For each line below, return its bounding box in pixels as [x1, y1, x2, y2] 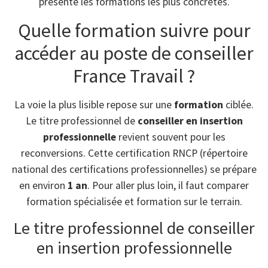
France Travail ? [73, 63, 195, 88]
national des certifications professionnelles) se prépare [11, 162, 257, 176]
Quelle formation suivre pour [17, 18, 251, 42]
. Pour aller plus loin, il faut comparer [87, 178, 249, 192]
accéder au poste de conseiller [14, 41, 254, 65]
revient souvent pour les [115, 130, 226, 144]
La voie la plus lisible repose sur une [14, 98, 174, 111]
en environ [19, 178, 68, 192]
